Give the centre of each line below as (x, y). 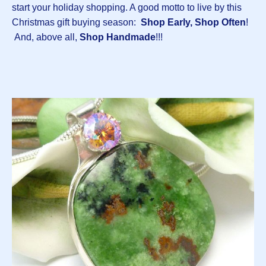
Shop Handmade (118, 37)
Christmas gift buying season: (76, 22)
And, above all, (46, 37)
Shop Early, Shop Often (193, 22)
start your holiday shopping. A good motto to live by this (127, 7)
